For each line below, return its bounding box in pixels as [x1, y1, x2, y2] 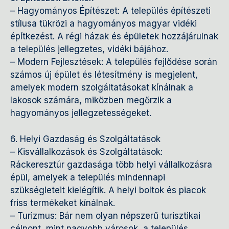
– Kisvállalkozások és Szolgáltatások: [10, 146, 163, 157]
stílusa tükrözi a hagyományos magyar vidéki [10, 18, 197, 29]
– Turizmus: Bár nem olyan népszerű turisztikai [10, 210, 200, 221]
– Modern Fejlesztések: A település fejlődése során [10, 57, 217, 67]
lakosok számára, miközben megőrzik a [10, 95, 172, 106]
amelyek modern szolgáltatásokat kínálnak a [10, 82, 193, 93]
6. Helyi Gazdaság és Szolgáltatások [10, 133, 161, 144]
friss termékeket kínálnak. [10, 197, 115, 208]
